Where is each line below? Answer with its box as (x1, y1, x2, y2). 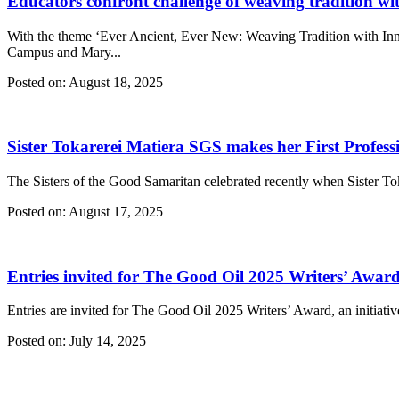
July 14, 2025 (66, 333, 146, 349)
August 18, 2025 (66, 74, 163, 90)
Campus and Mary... (7, 44, 121, 60)
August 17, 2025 (66, 203, 163, 219)
